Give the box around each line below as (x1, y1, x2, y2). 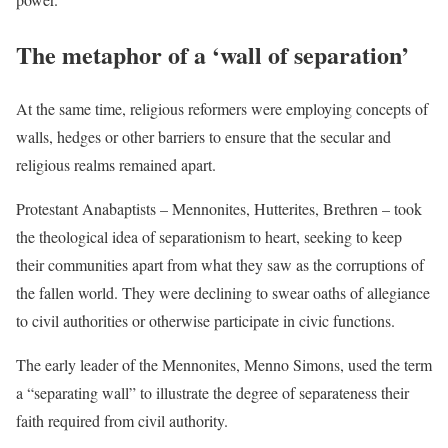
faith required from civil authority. (16, 410, 228, 432)
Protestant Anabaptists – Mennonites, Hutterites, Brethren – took (16, 198, 422, 220)
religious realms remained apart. (16, 154, 216, 176)
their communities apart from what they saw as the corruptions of (16, 254, 424, 276)
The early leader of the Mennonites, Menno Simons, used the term (16, 354, 432, 376)
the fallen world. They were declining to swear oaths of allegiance (16, 282, 430, 304)
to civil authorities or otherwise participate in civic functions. (16, 310, 395, 332)
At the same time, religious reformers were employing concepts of (16, 98, 428, 120)
